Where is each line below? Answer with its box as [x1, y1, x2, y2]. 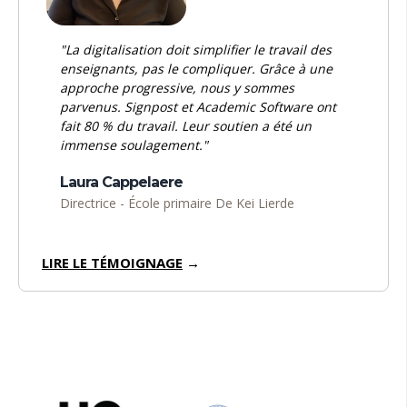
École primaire [128, 194, 215, 213]
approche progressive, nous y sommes [60, 79, 294, 97]
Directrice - [60, 194, 128, 213]
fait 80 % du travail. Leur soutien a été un [60, 117, 312, 135]
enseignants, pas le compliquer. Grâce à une [60, 60, 333, 78]
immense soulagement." [60, 136, 208, 154]
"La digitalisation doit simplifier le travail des [60, 41, 332, 59]
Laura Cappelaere [60, 174, 183, 192]
